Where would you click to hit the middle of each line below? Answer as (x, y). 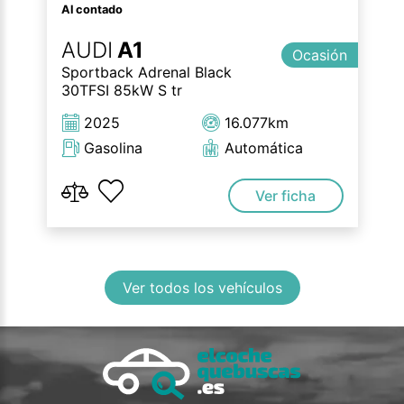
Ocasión (319, 55)
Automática (264, 148)
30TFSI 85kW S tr (121, 91)
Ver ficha (286, 196)
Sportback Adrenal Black (146, 73)
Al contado (92, 10)
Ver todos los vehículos (202, 288)
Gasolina (113, 148)
